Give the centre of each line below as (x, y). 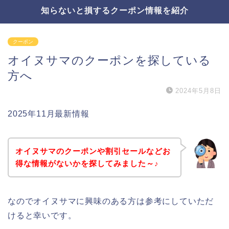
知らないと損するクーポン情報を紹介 (114, 10)
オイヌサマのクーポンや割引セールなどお (93, 151)
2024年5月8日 (198, 91)
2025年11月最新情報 (49, 114)
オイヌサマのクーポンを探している (109, 60)
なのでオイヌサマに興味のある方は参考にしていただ (111, 201)
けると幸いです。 (42, 215)
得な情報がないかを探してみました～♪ (87, 163)
